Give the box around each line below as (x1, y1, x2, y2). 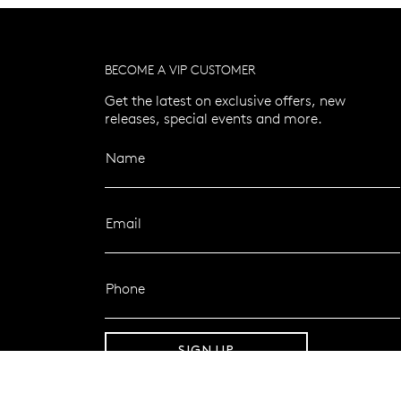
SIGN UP (178, 345, 235, 356)
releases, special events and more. (105, 108, 322, 127)
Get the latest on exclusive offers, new (105, 90, 346, 109)
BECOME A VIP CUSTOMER (105, 61, 256, 78)
